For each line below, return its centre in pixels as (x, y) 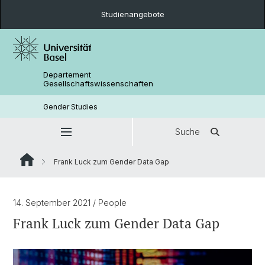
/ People (110, 203)
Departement (67, 75)
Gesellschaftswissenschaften (98, 83)
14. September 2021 (53, 203)
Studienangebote (132, 14)
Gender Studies (71, 106)
